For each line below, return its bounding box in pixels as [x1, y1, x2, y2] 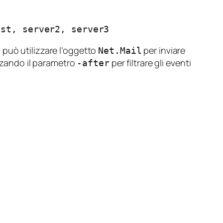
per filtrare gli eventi [109, 57, 191, 69]
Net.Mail [98, 45, 142, 56]
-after [77, 58, 110, 69]
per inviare [141, 44, 186, 57]
